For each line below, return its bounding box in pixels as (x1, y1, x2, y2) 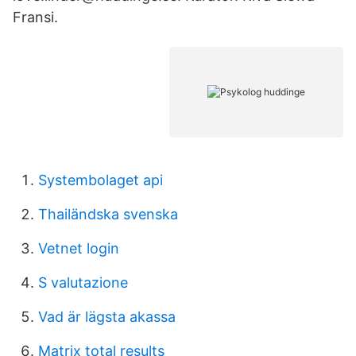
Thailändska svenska (38, 206, 178, 222)
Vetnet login (38, 240, 119, 257)
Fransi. (13, 9, 58, 25)
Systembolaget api (38, 172, 163, 188)
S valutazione (38, 274, 128, 291)
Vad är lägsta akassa (38, 308, 176, 325)
